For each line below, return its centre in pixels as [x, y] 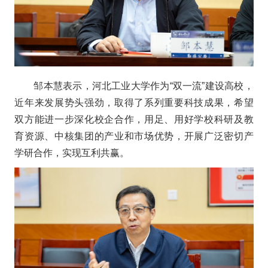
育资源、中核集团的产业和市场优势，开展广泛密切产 [134, 136]
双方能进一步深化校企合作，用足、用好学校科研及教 [134, 120]
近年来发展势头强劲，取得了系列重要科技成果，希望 [134, 103]
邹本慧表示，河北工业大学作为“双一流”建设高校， [144, 86]
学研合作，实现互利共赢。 [72, 153]
